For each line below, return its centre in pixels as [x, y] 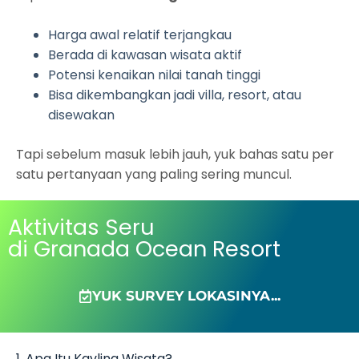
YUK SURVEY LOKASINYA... [186, 296]
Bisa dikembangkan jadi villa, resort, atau [175, 95]
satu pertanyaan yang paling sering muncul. [154, 175]
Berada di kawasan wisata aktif [145, 55]
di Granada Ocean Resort [144, 249]
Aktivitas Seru [81, 228]
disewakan [81, 115]
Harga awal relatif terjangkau [140, 35]
